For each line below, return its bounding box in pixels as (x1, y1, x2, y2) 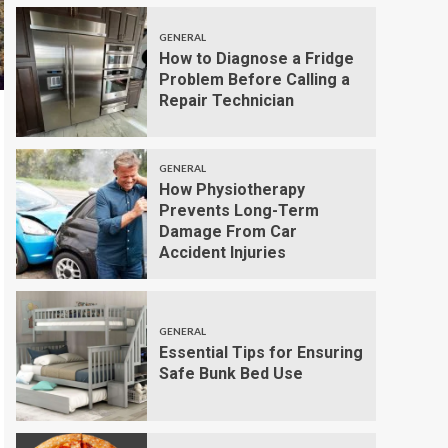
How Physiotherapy (158, 180, 305, 200)
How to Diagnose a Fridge (158, 48, 354, 68)
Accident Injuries (158, 243, 286, 263)
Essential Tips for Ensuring (158, 343, 363, 363)
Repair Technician (158, 90, 294, 110)
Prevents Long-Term (158, 201, 319, 221)
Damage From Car (158, 222, 297, 242)
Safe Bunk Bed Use (158, 364, 303, 384)
